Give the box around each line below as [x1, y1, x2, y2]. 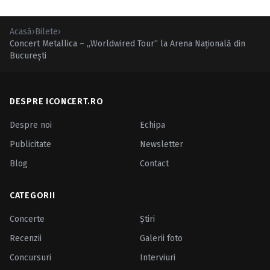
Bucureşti [10, 51, 46, 61]
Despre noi [10, 120, 52, 130]
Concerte [10, 214, 45, 224]
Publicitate [10, 139, 51, 149]
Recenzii [10, 233, 42, 243]
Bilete [35, 27, 58, 37]
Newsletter [140, 139, 183, 149]
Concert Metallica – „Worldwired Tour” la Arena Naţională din [10, 39, 245, 49]
